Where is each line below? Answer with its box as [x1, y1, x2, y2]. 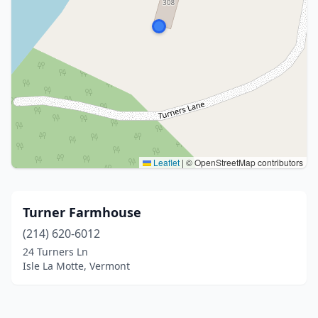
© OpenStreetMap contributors [184, 156, 303, 168]
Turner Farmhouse [23, 204, 141, 221]
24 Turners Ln [23, 245, 88, 258]
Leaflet [151, 156, 180, 168]
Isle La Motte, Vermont [23, 259, 130, 273]
